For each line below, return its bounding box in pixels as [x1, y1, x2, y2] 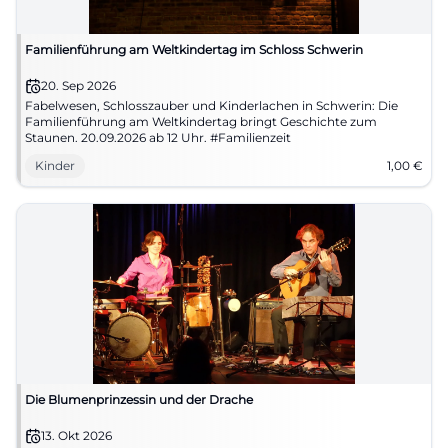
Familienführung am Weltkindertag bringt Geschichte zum [25, 114, 377, 129]
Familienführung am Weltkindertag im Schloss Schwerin [25, 42, 363, 57]
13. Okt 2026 [41, 428, 112, 443]
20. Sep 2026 [41, 78, 116, 93]
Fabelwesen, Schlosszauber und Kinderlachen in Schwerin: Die [25, 98, 398, 113]
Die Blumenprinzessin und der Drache [25, 392, 253, 407]
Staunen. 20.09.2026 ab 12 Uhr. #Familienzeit [25, 130, 291, 145]
